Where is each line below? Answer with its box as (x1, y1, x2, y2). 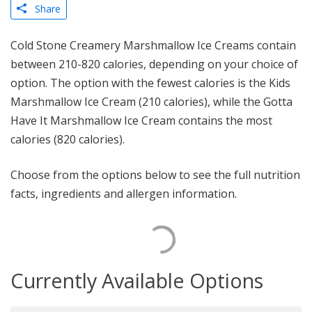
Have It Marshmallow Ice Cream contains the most (10, 112, 272, 128)
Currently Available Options (10, 266, 263, 294)
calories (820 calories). (10, 131, 125, 147)
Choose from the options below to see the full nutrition (10, 166, 300, 182)
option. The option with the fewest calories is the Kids (10, 75, 290, 91)
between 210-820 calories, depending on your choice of (10, 56, 298, 72)
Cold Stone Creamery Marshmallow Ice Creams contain (10, 37, 296, 53)
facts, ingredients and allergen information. (10, 185, 237, 201)
